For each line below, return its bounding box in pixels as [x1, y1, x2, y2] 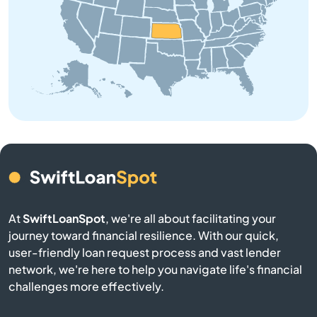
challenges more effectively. [8, 278, 164, 294]
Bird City [135, 197, 182, 212]
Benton [139, 120, 178, 136]
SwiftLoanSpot [23, 210, 105, 226]
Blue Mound [127, 273, 190, 289]
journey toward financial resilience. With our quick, [8, 227, 279, 243]
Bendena [135, 44, 182, 59]
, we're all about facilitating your [105, 210, 276, 226]
